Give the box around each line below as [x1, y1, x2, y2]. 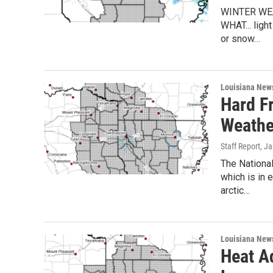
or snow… [221, 32, 260, 44]
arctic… [221, 184, 250, 196]
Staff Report [221, 141, 260, 151]
